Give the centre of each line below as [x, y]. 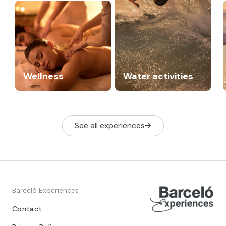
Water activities [158, 76]
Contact [27, 209]
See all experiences [110, 125]
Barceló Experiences [45, 190]
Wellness [43, 76]
